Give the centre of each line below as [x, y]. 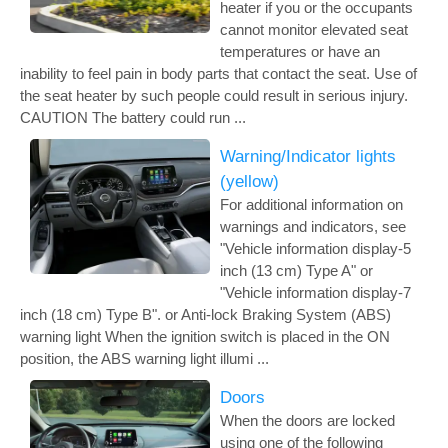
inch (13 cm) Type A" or [296, 270]
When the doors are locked [307, 420]
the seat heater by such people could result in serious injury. [214, 95]
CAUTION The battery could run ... [133, 117]
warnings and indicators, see [313, 226]
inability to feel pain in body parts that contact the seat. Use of [218, 73]
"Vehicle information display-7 [315, 292]
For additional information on [311, 204]
